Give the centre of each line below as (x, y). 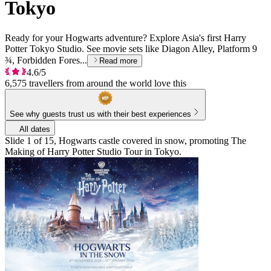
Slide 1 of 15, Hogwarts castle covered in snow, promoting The (126, 140)
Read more (118, 60)
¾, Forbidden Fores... (46, 60)
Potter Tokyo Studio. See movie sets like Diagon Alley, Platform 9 (131, 48)
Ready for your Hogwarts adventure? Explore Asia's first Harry (126, 38)
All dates (35, 129)
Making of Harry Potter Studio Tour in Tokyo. (93, 151)
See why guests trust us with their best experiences (100, 114)
